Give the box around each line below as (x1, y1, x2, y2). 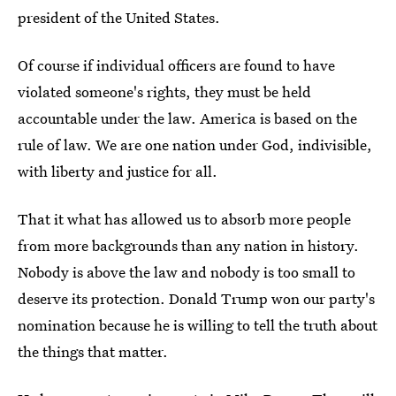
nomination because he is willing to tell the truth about (18, 315, 377, 336)
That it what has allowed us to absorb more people (18, 209, 351, 230)
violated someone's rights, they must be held (18, 81, 311, 103)
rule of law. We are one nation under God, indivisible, (18, 134, 372, 156)
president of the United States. (18, 7, 220, 28)
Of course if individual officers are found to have (18, 55, 335, 76)
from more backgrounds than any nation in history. (18, 235, 359, 256)
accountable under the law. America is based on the (18, 108, 357, 129)
